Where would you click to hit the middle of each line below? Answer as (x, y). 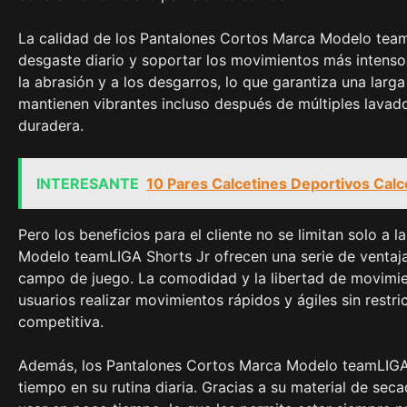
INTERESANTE (88, 184)
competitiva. (61, 322)
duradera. (51, 126)
